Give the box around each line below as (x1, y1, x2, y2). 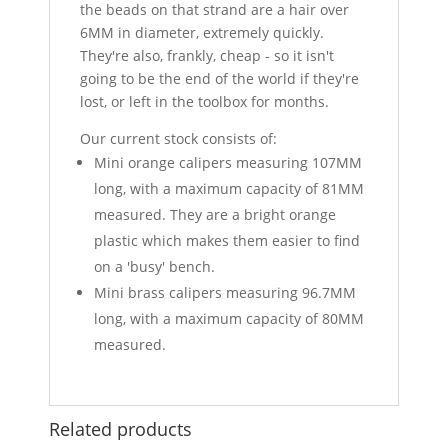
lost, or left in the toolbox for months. (80, 91, 330, 111)
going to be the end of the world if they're (80, 68, 360, 88)
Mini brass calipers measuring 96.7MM (94, 282, 357, 302)
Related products (49, 416, 193, 441)
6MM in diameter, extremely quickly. (80, 22, 325, 42)
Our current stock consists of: (80, 128, 278, 148)
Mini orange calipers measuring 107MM (94, 152, 363, 172)
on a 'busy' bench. (94, 256, 216, 276)
